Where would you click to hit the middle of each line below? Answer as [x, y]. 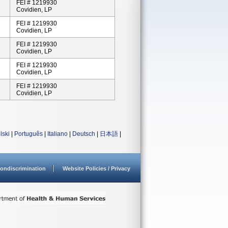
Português [28, 134]
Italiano [58, 134]
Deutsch [84, 134]
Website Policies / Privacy [96, 168]
